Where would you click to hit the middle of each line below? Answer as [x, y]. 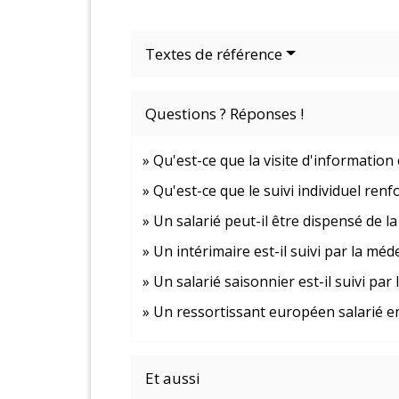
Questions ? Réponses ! [224, 113]
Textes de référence [214, 53]
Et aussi [173, 378]
